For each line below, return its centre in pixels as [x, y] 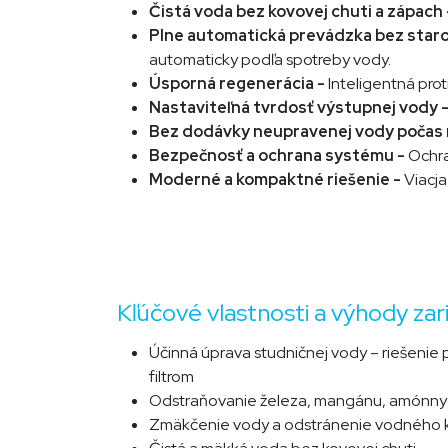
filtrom [171, 376]
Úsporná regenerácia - [238, 83]
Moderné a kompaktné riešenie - [276, 179]
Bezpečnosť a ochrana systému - [278, 155]
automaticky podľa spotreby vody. [270, 59]
